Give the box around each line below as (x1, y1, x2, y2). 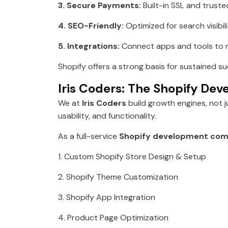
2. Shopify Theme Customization (58, 172, 178, 183)
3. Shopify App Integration (58, 192, 155, 203)
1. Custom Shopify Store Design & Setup (58, 151, 206, 162)
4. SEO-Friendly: (58, 20, 124, 32)
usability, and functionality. (58, 110, 156, 122)
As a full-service (58, 131, 119, 142)
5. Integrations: (58, 41, 120, 52)
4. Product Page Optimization (58, 212, 168, 223)
